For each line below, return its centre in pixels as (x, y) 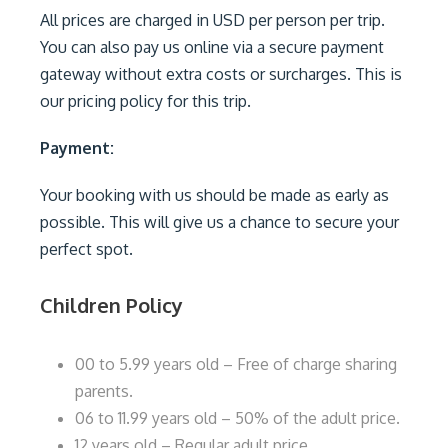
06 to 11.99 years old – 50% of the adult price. (237, 418)
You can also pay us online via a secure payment (212, 47)
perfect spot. (88, 249)
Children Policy (111, 305)
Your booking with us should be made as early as (214, 195)
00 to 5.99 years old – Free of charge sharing (236, 364)
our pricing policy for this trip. (145, 101)
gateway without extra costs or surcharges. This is (221, 74)
